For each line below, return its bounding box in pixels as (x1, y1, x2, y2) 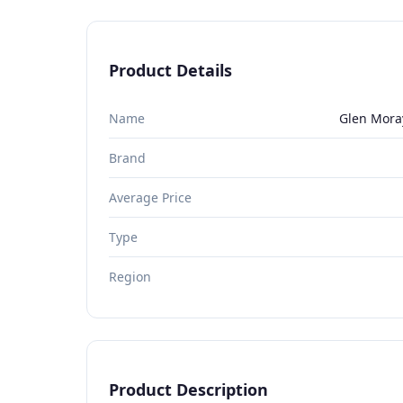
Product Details (109, 58, 232, 81)
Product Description (109, 378, 268, 400)
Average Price (109, 188, 192, 206)
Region (109, 267, 151, 285)
